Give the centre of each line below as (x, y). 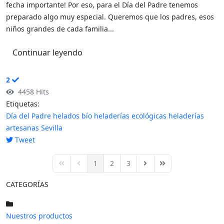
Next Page (157, 167)
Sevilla (52, 128)
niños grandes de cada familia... (60, 29)
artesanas (22, 128)
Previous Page (97, 167)
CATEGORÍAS (27, 184)
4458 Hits (31, 92)
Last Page (174, 167)
